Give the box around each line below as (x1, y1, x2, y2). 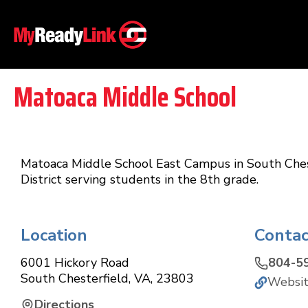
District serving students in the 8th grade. (21, 171, 258, 188)
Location (21, 224, 87, 246)
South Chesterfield (21, 270, 129, 287)
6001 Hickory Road (21, 254, 129, 271)
